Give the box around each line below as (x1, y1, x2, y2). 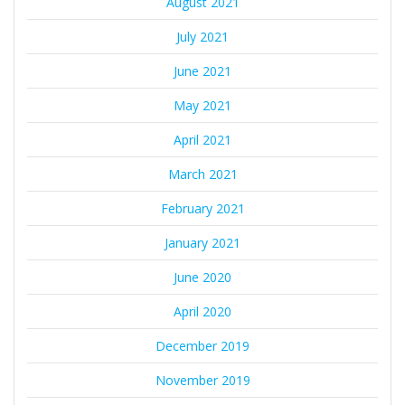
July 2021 (176, 27, 229, 45)
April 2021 (174, 130, 231, 148)
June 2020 (174, 268, 231, 286)
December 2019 (155, 336, 250, 354)
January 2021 (165, 233, 240, 251)
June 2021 (174, 61, 231, 80)
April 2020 (174, 302, 231, 320)
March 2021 (167, 165, 238, 183)
